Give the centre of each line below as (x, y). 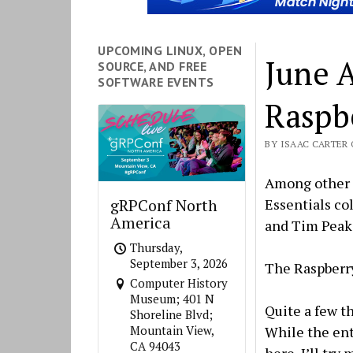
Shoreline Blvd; (172, 315)
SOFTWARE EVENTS (156, 82)
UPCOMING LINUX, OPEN (170, 50)
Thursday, (156, 248)
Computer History (179, 283)
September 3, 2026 (179, 264)
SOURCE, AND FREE (152, 66)
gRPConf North (164, 206)
